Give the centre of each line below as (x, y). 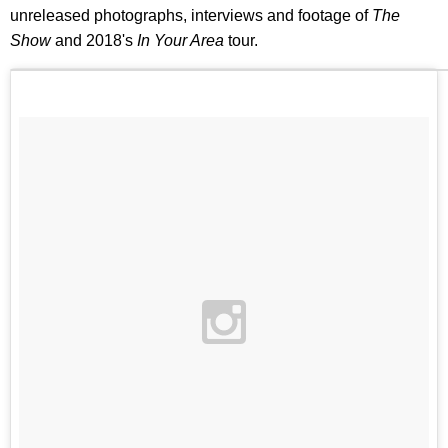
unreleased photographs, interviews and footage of (191, 15)
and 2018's (96, 40)
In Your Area (182, 40)
